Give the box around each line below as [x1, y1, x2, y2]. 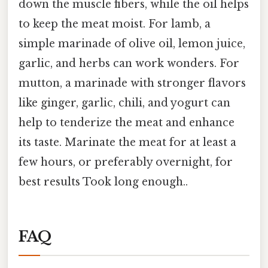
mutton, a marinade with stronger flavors [19, 76, 246, 90]
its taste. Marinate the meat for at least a [19, 135, 236, 149]
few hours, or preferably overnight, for [19, 155, 233, 169]
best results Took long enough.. [19, 175, 188, 188]
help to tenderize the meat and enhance [19, 115, 234, 129]
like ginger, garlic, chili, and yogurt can [19, 96, 230, 109]
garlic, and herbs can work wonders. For [19, 56, 239, 70]
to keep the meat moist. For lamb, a [19, 17, 211, 31]
